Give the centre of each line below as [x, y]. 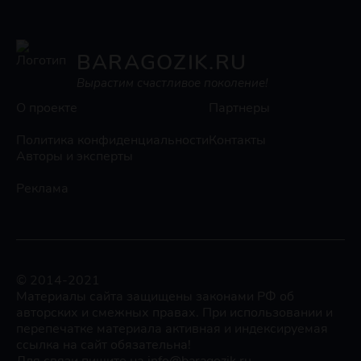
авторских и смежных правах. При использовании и [174, 313]
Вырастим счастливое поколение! [172, 83]
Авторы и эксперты [75, 156]
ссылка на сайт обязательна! [104, 345]
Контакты [237, 140]
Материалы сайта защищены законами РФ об [155, 297]
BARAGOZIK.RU [162, 62]
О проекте [47, 108]
